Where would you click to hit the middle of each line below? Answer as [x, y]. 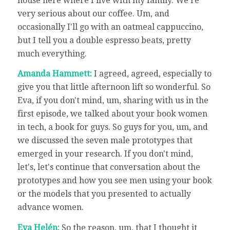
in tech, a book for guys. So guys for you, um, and [112, 127]
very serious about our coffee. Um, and [93, 13]
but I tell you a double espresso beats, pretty [104, 40]
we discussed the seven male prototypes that [105, 141]
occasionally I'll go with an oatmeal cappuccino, [110, 27]
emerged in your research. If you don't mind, [105, 154]
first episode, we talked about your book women [112, 114]
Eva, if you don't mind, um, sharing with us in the [113, 101]
